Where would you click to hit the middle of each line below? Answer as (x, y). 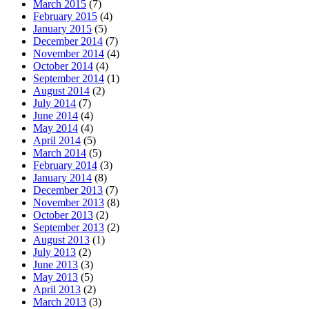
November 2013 (69, 202)
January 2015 (62, 28)
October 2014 (63, 66)
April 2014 (57, 140)
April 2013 (57, 289)
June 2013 (56, 264)
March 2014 (60, 152)
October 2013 (63, 215)
